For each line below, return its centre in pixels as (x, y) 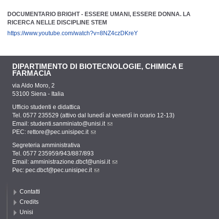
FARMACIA (32, 74)
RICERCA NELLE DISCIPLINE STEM (57, 23)
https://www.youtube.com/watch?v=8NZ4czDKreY (73, 33)
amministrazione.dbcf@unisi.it (70, 162)
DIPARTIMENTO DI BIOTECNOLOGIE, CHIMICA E (98, 67)
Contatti (30, 192)
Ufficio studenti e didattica (46, 107)
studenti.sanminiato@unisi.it (68, 124)
